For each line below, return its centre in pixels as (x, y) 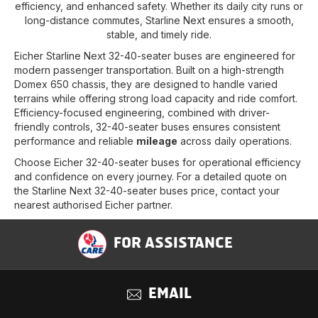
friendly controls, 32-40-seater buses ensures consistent (147, 126)
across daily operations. (235, 141)
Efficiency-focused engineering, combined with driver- (142, 112)
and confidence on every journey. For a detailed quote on (150, 176)
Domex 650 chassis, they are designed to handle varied (146, 84)
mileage (157, 141)
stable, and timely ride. (159, 34)
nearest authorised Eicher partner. (93, 204)
